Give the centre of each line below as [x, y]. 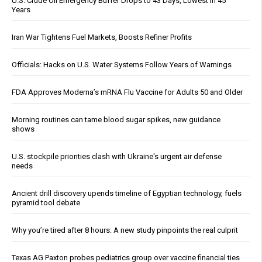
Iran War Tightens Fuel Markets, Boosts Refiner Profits [102, 37]
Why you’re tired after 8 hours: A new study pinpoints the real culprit [125, 230]
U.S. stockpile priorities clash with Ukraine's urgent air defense [117, 157]
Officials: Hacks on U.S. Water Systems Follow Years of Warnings [122, 65]
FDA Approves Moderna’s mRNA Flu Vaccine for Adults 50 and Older [127, 92]
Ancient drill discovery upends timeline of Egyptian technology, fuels [127, 194]
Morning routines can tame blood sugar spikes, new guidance [116, 120]
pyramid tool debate [46, 203]
